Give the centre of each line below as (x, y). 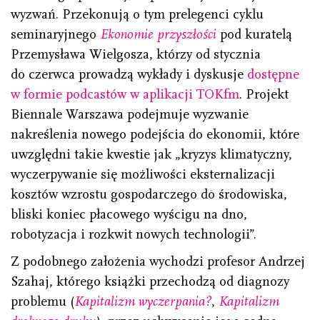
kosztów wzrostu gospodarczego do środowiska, (149, 194)
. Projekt (264, 94)
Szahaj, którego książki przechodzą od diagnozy (150, 281)
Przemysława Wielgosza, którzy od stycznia (136, 54)
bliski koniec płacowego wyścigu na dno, (129, 214)
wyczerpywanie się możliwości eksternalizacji (143, 174)
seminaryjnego (55, 34)
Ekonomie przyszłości (158, 34)
